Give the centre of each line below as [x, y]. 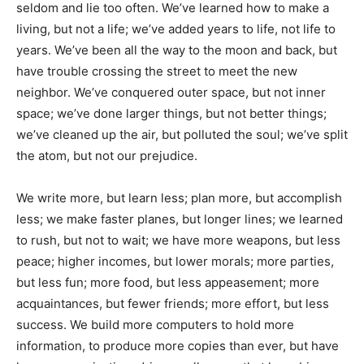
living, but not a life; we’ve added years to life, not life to [176, 29]
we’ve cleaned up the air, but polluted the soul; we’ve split [182, 134]
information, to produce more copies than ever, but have [178, 346]
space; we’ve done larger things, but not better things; [171, 113]
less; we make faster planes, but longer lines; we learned [180, 219]
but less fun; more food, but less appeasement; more [168, 282]
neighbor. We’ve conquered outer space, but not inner [171, 92]
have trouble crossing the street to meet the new [157, 71]
